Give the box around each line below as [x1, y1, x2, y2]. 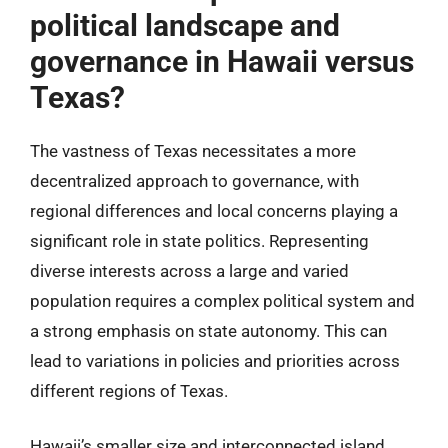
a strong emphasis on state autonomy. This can [30, 320, 387, 341]
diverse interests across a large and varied [30, 260, 349, 281]
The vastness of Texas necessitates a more [30, 140, 356, 161]
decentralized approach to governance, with [30, 170, 359, 191]
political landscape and [30, 7, 340, 43]
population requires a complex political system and [30, 290, 415, 311]
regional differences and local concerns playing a [30, 200, 398, 221]
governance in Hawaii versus [30, 43, 414, 79]
